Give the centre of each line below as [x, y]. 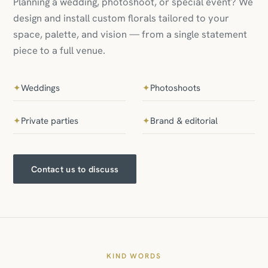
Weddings [40, 88]
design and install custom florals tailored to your [121, 18]
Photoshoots [175, 88]
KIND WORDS [134, 256]
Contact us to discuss [75, 169]
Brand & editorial [184, 121]
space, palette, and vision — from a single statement [130, 34]
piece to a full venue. [59, 51]
